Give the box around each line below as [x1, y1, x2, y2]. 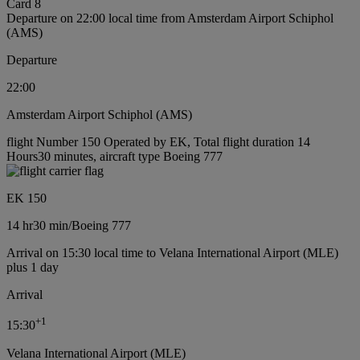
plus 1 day [6, 260, 59, 275]
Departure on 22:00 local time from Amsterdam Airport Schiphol [6, 11, 333, 26]
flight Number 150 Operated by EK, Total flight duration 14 [6, 135, 310, 149]
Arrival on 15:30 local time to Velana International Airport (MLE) [6, 246, 338, 260]
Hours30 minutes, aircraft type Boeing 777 [6, 149, 223, 164]
